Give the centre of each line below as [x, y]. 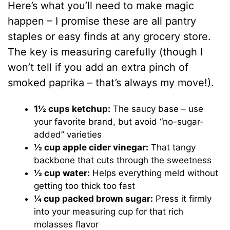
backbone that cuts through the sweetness [123, 160]
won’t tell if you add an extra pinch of [98, 68]
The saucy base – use [157, 109]
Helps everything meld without [154, 173]
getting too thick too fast [85, 186]
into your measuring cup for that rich [109, 212]
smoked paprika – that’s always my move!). [111, 83]
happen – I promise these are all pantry [102, 21]
